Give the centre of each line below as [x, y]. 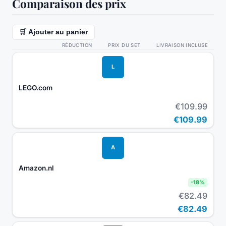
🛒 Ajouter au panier [53, 32]
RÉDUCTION [77, 45]
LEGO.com [36, 88]
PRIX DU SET [124, 45]
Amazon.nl [36, 168]
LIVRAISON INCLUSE [182, 45]
